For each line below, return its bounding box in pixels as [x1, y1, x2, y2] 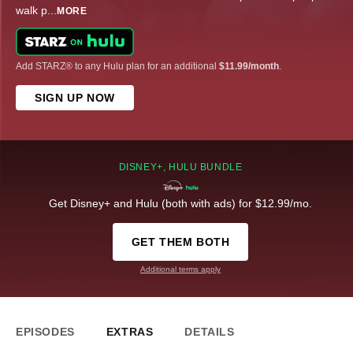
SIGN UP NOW [35, 91, 115, 104]
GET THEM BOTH [131, 235, 230, 248]
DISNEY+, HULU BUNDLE [118, 161, 243, 173]
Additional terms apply [140, 264, 221, 273]
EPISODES [16, 325, 75, 338]
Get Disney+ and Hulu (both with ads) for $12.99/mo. [49, 196, 312, 210]
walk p [16, 4, 47, 17]
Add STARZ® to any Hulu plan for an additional [16, 60, 219, 72]
